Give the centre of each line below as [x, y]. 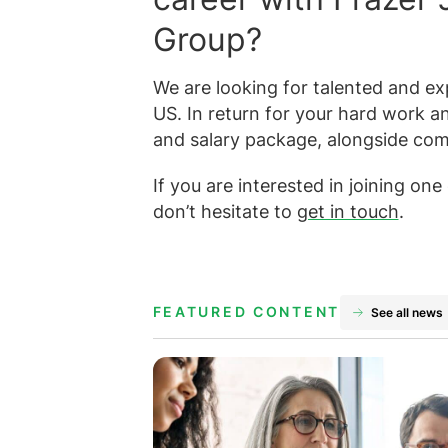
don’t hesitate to [224, 210]
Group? [207, 40]
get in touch [347, 210]
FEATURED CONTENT [246, 312]
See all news [406, 312]
